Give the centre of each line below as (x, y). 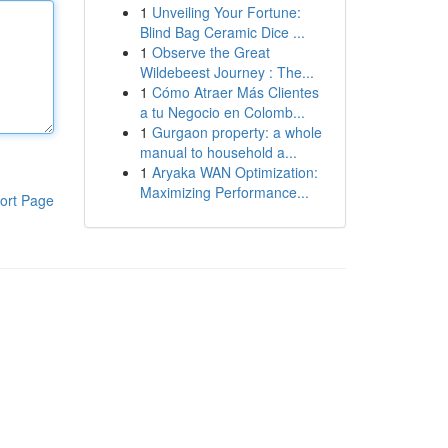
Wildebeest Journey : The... (226, 72)
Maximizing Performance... (224, 192)
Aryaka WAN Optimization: (234, 172)
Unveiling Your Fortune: (226, 12)
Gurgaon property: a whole (236, 132)
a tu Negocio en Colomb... (222, 112)
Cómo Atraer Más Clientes (235, 92)
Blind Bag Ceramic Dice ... (222, 32)
